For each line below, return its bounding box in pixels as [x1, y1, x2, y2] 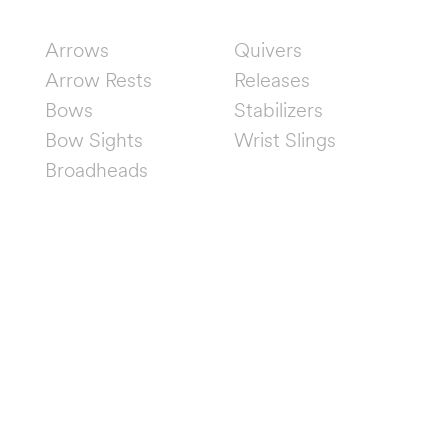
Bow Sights [45, 126, 143, 152]
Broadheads [45, 156, 148, 182]
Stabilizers [234, 96, 323, 122]
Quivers [234, 36, 302, 62]
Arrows [45, 36, 109, 62]
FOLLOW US [179, 242, 269, 258]
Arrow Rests [45, 66, 152, 92]
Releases [234, 66, 310, 92]
